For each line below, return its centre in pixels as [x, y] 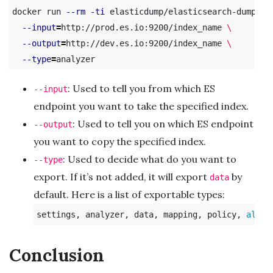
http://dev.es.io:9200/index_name [146, 43]
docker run [39, 11]
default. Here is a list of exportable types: [129, 194]
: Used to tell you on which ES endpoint [163, 123]
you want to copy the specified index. [120, 141]
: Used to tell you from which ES [141, 88]
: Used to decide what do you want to [150, 159]
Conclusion [57, 255]
